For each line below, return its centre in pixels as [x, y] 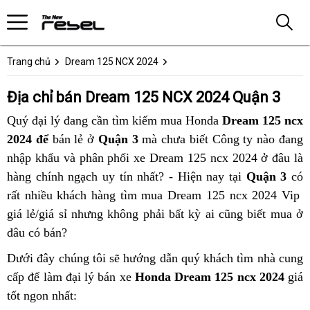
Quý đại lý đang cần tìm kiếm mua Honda [115, 120]
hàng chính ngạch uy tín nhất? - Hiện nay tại [127, 176]
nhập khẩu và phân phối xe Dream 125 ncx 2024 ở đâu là [155, 158]
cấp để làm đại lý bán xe [71, 277]
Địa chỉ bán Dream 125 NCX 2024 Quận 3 [144, 97]
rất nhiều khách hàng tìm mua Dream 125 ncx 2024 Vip [155, 195]
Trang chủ [29, 62]
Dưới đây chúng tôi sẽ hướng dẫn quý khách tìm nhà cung [155, 258]
